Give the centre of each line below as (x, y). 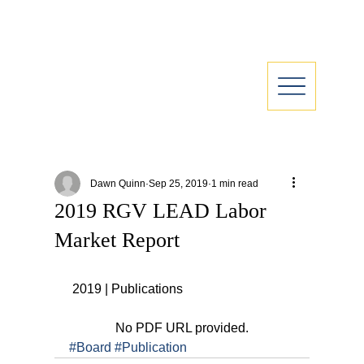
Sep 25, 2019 (179, 184)
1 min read (235, 184)
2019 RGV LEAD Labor (161, 211)
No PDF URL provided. (182, 328)
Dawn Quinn (118, 184)
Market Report (117, 240)
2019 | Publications (128, 289)
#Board (91, 347)
